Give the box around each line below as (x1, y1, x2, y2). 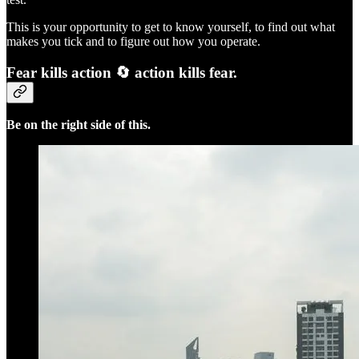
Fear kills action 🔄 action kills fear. (6, 63, 237, 81)
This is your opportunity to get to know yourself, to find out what (6, 19, 335, 34)
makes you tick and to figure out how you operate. (6, 34, 260, 48)
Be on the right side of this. (6, 118, 151, 132)
